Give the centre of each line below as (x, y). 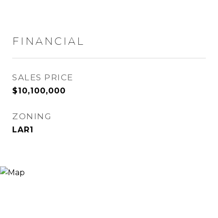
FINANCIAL (48, 41)
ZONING (32, 116)
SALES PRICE (43, 77)
